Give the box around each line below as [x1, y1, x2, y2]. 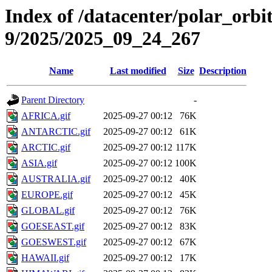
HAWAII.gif [21, 253, 69, 263]
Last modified [109, 66, 166, 76]
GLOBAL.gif [21, 205, 75, 216]
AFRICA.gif [21, 110, 70, 121]
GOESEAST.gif [21, 221, 84, 232]
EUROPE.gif [21, 189, 73, 200]
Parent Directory [21, 95, 84, 106]
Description [199, 66, 246, 76]
